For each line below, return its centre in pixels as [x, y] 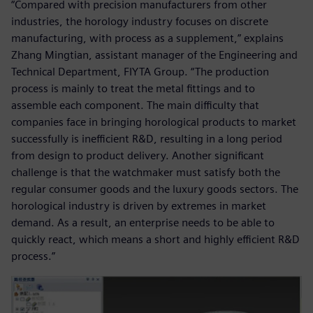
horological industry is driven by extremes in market [139, 205]
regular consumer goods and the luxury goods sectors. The [155, 189]
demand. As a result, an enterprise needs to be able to [143, 222]
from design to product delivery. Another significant [138, 155]
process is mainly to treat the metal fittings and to [133, 88]
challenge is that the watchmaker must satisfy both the [146, 172]
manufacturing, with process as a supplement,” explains [147, 38]
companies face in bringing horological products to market [154, 122]
